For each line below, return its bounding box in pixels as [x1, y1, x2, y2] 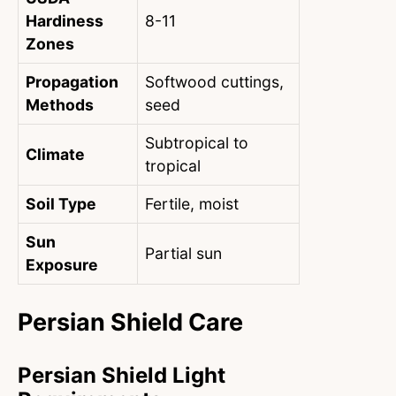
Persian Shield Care [18, 307, 243, 337]
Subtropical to [145, 133, 248, 153]
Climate [26, 145, 85, 164]
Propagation [26, 72, 118, 92]
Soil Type [26, 194, 96, 214]
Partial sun [145, 244, 222, 263]
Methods [26, 95, 94, 115]
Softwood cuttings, [145, 72, 284, 92]
